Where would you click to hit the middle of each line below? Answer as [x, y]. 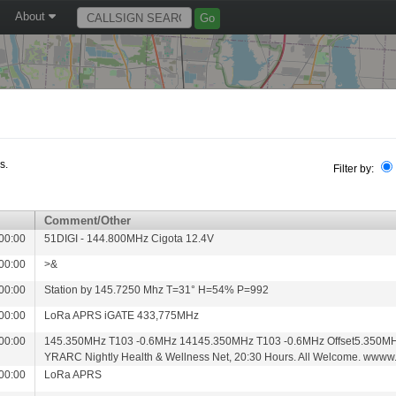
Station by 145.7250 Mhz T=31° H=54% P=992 [157, 290]
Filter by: [354, 169]
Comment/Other [88, 221]
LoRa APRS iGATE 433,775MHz [122, 316]
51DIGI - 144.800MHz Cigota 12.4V [129, 239]
